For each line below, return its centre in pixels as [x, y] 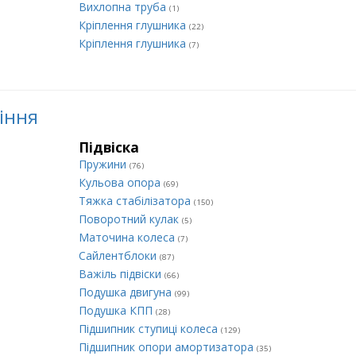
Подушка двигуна [127, 292]
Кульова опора [121, 182]
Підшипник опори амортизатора [168, 347]
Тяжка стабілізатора [136, 201]
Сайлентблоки [119, 255]
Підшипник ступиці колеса [150, 329]
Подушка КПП [117, 310]
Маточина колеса [128, 237]
